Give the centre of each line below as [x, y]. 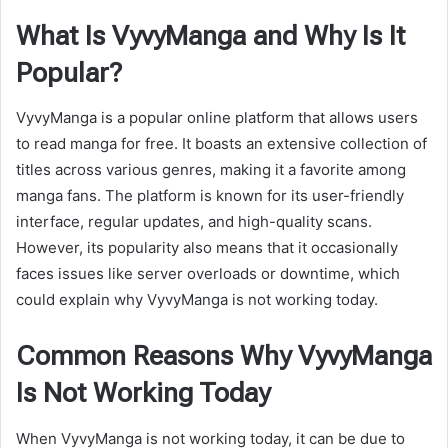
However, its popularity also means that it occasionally [207, 248]
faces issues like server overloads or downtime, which [208, 274]
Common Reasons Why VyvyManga [224, 356]
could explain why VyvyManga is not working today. [197, 300]
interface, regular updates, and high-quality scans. [194, 222]
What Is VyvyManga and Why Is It [210, 35]
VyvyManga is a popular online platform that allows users [217, 118]
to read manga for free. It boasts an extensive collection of [221, 144]
